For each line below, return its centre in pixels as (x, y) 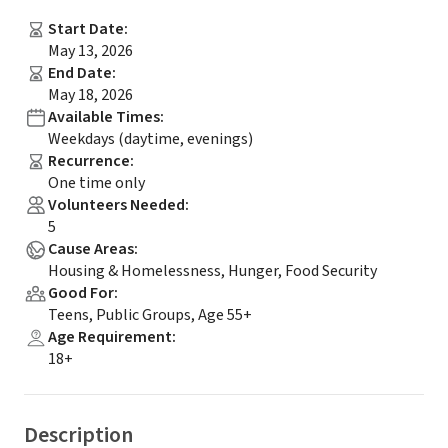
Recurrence (89, 161)
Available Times (104, 117)
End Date (80, 73)
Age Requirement (110, 337)
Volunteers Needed (116, 205)
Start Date (86, 29)
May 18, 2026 (90, 95)
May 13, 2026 (90, 51)
